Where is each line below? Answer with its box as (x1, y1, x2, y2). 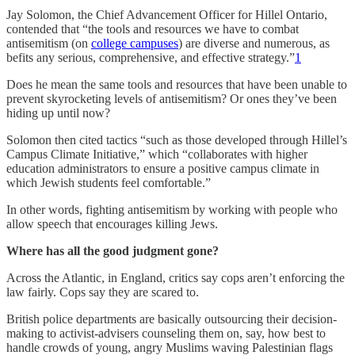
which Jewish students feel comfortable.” (6, 176, 211, 190)
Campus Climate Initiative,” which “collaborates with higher (6, 147, 307, 162)
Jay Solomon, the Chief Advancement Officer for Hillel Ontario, (6, 8, 327, 22)
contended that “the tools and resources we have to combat (6, 22, 299, 36)
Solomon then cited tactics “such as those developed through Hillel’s (6, 133, 347, 147)
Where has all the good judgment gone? (6, 244, 219, 258)
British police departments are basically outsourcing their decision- (6, 312, 337, 326)
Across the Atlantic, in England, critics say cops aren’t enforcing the (6, 271, 345, 285)
